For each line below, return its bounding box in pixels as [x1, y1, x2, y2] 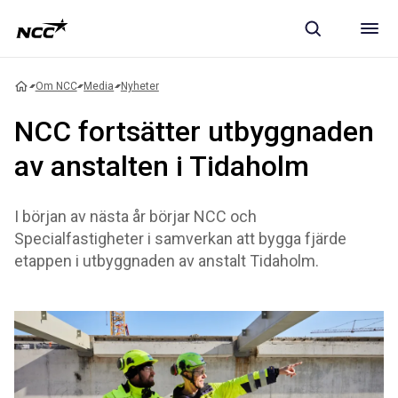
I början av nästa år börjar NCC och [14, 207, 257, 226]
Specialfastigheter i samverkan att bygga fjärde [14, 229, 346, 248]
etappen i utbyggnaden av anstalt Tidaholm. [14, 251, 319, 270]
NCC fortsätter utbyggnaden [14, 115, 374, 148]
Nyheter [120, 79, 159, 92]
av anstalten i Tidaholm [14, 149, 309, 183]
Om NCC [35, 79, 77, 92]
